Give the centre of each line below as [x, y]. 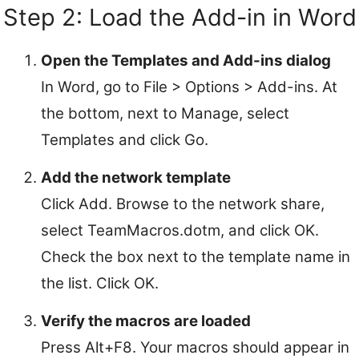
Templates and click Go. [125, 139]
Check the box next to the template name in [196, 256]
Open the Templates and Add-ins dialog [186, 60]
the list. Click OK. [100, 283]
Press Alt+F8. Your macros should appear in [195, 347]
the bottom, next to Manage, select [165, 113]
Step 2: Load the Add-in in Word [179, 17]
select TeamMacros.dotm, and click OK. [180, 230]
